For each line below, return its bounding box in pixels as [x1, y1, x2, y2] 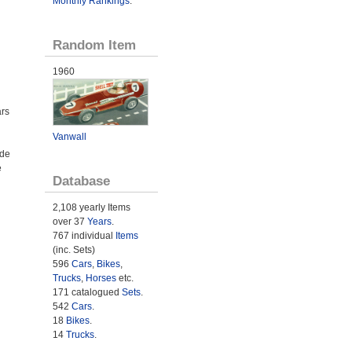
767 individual [52, 230, 115, 242]
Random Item [52, 37, 136, 53]
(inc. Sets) [52, 244, 95, 256]
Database [52, 173, 110, 189]
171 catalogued [52, 287, 122, 299]
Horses [85, 273, 116, 284]
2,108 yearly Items [52, 202, 130, 214]
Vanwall [52, 131, 86, 143]
